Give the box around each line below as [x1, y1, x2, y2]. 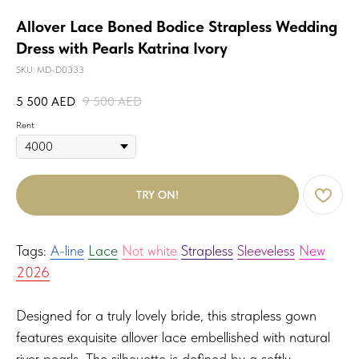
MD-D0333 [37, 64, 84, 75]
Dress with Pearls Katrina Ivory [16, 38, 228, 58]
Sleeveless [237, 242, 295, 260]
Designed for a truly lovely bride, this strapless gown [16, 307, 317, 325]
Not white [122, 242, 177, 260]
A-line [50, 242, 84, 260]
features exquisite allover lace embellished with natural [16, 329, 330, 346]
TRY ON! [136, 188, 179, 202]
